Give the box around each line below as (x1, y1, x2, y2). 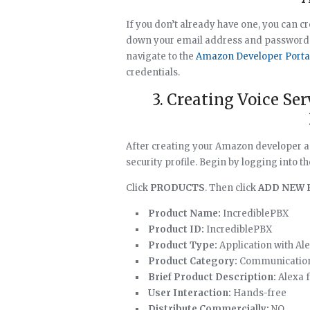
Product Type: (148, 239, 217, 251)
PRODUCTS (150, 182, 205, 194)
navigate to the (126, 51, 196, 62)
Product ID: (148, 224, 204, 235)
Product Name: (148, 208, 221, 219)
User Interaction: (148, 287, 231, 299)
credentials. (126, 66, 180, 78)
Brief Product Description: (148, 271, 276, 283)
